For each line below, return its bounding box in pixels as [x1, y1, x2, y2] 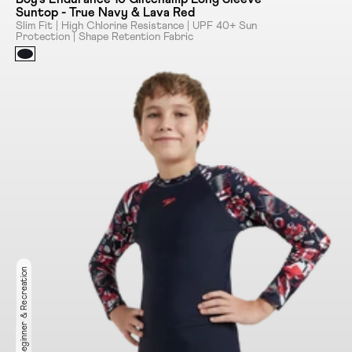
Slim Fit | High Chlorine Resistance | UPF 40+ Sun [16, 20, 257, 32]
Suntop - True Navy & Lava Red [16, 6, 195, 20]
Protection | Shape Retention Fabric [16, 31, 193, 43]
